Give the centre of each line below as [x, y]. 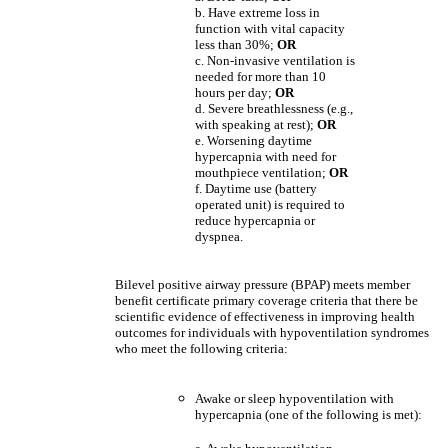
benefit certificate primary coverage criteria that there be [266, 300]
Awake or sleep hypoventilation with [294, 398]
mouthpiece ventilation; [262, 172]
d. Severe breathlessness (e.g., [274, 108]
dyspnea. [219, 236]
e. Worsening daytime [253, 140]
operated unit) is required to [270, 204]
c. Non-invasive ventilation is [275, 60]
